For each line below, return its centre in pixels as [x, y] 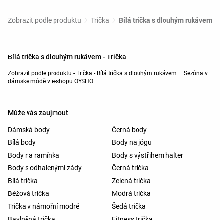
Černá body [129, 130]
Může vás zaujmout [38, 113]
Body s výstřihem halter [148, 155]
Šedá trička [129, 206]
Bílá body [22, 143]
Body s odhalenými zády [45, 168]
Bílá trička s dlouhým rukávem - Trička [67, 57]
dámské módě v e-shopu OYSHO [51, 81]
